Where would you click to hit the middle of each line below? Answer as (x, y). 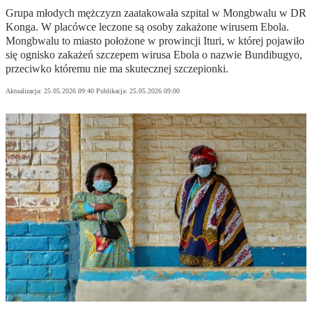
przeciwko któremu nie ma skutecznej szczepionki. (117, 69)
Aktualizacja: (25, 91)
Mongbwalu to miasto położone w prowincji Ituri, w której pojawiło (155, 41)
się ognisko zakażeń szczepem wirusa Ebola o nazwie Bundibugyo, (154, 55)
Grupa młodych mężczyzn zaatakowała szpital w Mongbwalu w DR (156, 13)
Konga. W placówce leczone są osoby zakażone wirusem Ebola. (147, 27)
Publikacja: (113, 91)
